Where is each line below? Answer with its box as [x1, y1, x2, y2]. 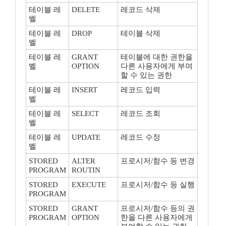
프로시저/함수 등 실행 [121, 181, 195, 189]
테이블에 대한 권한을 [121, 53, 193, 61]
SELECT [72, 109, 99, 118]
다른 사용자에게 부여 [121, 62, 193, 70]
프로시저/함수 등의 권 [121, 204, 195, 212]
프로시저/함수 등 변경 [121, 157, 195, 165]
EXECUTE [72, 181, 106, 189]
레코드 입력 [121, 86, 160, 94]
